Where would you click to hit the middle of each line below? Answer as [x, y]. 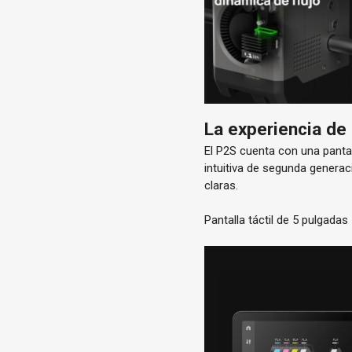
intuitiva [226, 169]
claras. [222, 186]
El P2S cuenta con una [264, 151]
